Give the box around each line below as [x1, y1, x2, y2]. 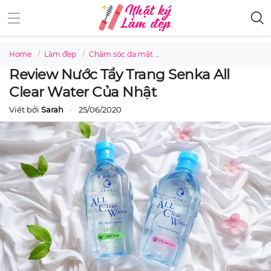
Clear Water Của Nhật [9, 83, 156, 100]
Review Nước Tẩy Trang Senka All [9, 66, 230, 83]
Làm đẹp [44, 50, 76, 59]
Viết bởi [9, 105, 41, 114]
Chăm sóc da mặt [89, 50, 153, 59]
